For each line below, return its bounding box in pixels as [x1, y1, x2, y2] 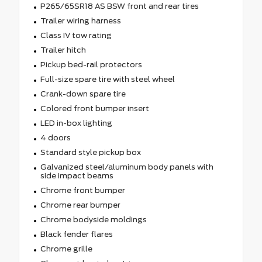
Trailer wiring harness [40, 16, 121, 25]
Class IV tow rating [40, 30, 112, 40]
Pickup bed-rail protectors [40, 60, 142, 69]
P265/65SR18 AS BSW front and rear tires [40, 1, 199, 11]
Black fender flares [40, 229, 113, 239]
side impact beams [40, 171, 113, 180]
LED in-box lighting [40, 118, 112, 127]
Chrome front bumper [40, 185, 125, 195]
